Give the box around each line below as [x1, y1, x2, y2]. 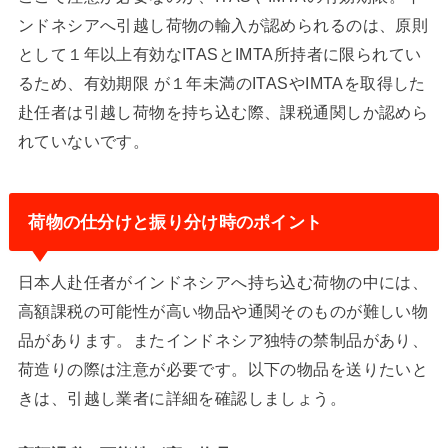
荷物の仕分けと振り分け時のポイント [28, 211, 323, 232]
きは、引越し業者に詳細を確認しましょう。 [17, 389, 347, 408]
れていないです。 [17, 132, 150, 151]
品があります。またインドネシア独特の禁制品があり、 [17, 331, 429, 350]
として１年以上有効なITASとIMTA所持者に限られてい [17, 45, 422, 64]
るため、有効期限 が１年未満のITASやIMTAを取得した [17, 74, 426, 93]
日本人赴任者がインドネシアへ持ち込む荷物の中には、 [17, 273, 429, 292]
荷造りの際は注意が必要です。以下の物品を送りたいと [17, 360, 429, 379]
